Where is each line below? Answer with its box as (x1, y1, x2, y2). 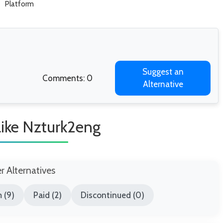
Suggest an (142, 67, 184, 77)
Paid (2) (33, 190, 62, 200)
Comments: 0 (42, 73, 93, 84)
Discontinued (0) (81, 190, 145, 200)
